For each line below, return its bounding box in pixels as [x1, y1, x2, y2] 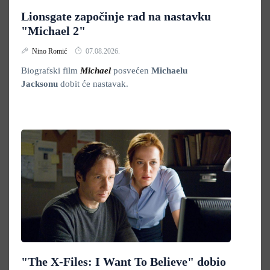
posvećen [113, 66, 151, 75]
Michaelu [151, 66, 187, 75]
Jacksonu [21, 79, 60, 89]
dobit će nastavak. [60, 79, 128, 89]
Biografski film [21, 66, 80, 75]
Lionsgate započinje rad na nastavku [21, 10, 211, 23]
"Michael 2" [21, 24, 86, 37]
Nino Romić [32, 47, 69, 55]
